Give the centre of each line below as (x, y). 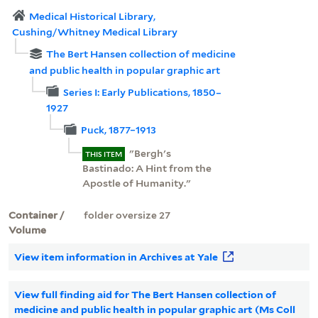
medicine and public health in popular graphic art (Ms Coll (155, 309)
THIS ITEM (104, 154)
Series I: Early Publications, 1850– (142, 92)
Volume (27, 230)
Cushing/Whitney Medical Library (95, 32)
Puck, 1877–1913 (118, 130)
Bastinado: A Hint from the (147, 168)
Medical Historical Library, (93, 16)
